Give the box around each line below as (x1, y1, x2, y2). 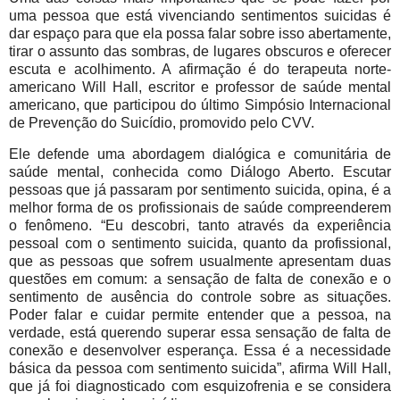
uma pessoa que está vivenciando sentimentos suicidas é (9, 8, 391, 24)
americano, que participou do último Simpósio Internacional (9, 97, 391, 113)
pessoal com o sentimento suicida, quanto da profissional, (9, 236, 391, 252)
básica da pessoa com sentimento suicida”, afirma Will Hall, (9, 361, 391, 377)
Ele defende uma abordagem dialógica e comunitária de (9, 146, 391, 162)
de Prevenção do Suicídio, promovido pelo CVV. (9, 115, 314, 131)
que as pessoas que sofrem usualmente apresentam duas (9, 254, 391, 270)
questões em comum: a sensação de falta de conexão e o (9, 271, 391, 287)
